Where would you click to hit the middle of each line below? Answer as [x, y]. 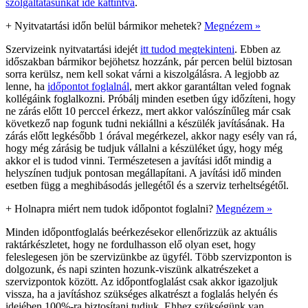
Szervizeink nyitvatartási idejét [73, 49]
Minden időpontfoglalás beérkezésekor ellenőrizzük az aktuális [141, 232]
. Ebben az [257, 49]
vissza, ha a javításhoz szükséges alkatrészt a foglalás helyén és [142, 294]
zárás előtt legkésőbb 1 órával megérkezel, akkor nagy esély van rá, [151, 135]
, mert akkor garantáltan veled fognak [210, 86]
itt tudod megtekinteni [187, 49]
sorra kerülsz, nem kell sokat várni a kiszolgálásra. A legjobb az [142, 74]
